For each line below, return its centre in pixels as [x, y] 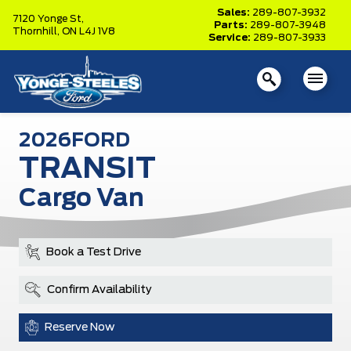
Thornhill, [37, 31]
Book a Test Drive [94, 252]
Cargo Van [81, 199]
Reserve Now [80, 327]
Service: [231, 38]
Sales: [235, 13]
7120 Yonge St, [48, 19]
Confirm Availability [100, 290]
